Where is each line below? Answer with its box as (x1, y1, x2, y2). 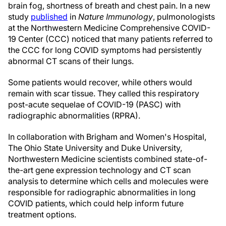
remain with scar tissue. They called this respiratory (8, 88, 199, 99)
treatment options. (8, 209, 76, 220)
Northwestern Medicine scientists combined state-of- (8, 154, 207, 164)
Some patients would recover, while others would (8, 77, 192, 88)
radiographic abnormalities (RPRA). (8, 110, 140, 121)
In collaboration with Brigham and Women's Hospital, (8, 132, 206, 142)
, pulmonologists (153, 12, 215, 22)
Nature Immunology (78, 12, 153, 22)
